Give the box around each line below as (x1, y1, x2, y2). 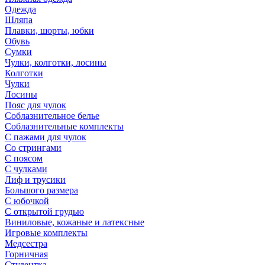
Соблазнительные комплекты (5, 121, 124, 131)
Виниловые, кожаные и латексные (5, 216, 144, 227)
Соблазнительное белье (5, 110, 99, 121)
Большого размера (5, 185, 78, 195)
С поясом (5, 153, 43, 163)
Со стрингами (5, 142, 62, 153)
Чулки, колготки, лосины (5, 57, 106, 67)
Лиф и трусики (5, 174, 66, 185)
